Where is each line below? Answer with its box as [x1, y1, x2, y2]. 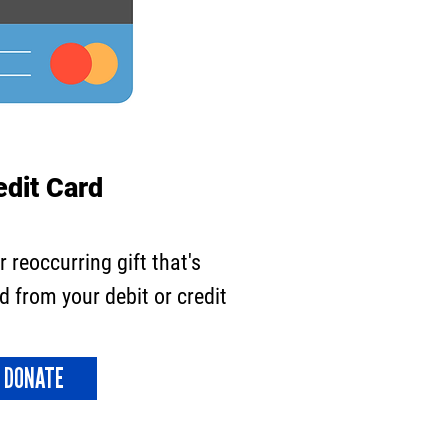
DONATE [4, 362, 64, 395]
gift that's [112, 250, 201, 275]
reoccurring [12, 250, 112, 275]
